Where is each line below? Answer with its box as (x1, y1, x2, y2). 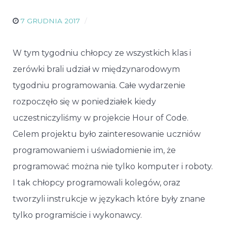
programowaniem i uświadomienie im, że (13, 145, 176, 155)
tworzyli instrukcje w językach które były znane (13, 194, 205, 204)
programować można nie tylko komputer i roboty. (13, 161, 213, 171)
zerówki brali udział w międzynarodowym (13, 64, 180, 74)
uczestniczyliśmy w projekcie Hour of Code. (13, 112, 188, 123)
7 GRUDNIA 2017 (21, 16, 80, 25)
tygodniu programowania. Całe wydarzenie (13, 80, 185, 90)
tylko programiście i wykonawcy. (13, 210, 142, 220)
